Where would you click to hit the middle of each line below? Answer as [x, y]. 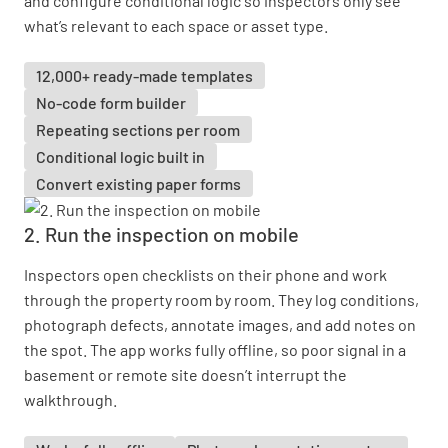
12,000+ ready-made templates [144, 75]
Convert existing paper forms [138, 183]
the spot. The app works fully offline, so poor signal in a [215, 349]
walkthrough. [70, 399]
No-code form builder [111, 102]
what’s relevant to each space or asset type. [176, 25]
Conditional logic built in [120, 156]
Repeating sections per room [138, 129]
